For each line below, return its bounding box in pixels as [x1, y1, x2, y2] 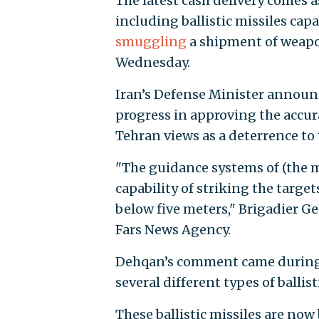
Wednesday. [115, 54, 190, 71]
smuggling [115, 33, 187, 51]
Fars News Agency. [115, 221, 231, 239]
